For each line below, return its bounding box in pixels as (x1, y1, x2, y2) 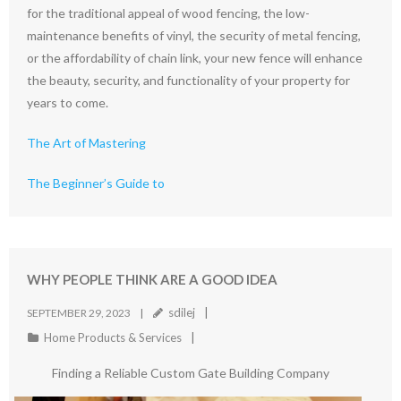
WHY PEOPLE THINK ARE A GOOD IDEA (27, 271, 277, 287)
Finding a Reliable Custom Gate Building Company (52, 365, 329, 380)
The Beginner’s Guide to (27, 175, 165, 191)
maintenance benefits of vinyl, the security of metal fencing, (27, 28, 361, 43)
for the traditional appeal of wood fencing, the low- (27, 5, 310, 21)
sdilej (168, 305, 195, 320)
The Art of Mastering (27, 135, 146, 150)
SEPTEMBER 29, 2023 (27, 306, 131, 320)
